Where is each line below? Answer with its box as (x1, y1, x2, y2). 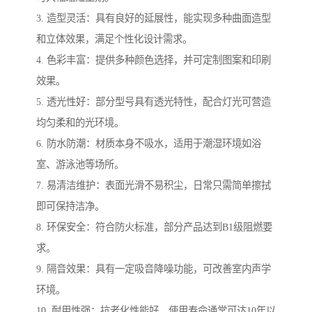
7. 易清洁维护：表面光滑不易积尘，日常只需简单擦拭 (36, 180, 271, 192)
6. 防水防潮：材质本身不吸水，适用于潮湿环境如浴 (36, 138, 261, 150)
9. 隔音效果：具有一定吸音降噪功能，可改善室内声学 (36, 263, 271, 275)
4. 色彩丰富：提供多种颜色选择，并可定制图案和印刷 (36, 54, 271, 66)
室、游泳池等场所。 (36, 159, 124, 171)
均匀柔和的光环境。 (36, 117, 124, 129)
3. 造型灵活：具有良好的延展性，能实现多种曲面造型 (36, 13, 271, 24)
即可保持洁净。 (36, 201, 104, 212)
